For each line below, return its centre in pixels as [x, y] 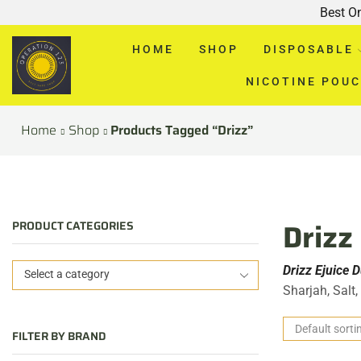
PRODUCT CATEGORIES [73, 226]
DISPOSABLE [308, 49]
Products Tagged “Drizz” [182, 130]
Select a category [67, 274]
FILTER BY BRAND [59, 336]
